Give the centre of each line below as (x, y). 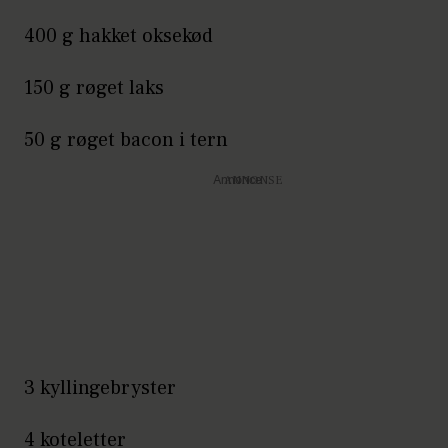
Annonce (237, 180)
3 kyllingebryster (100, 387)
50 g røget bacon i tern (126, 139)
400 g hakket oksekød (118, 35)
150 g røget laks (94, 87)
